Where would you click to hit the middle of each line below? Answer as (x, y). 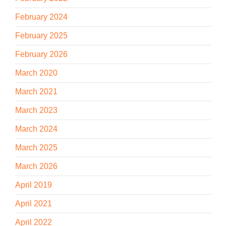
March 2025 (36, 147)
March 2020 (36, 73)
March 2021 (36, 91)
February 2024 (41, 17)
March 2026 (36, 166)
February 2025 (41, 35)
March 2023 (36, 110)
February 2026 (41, 54)
